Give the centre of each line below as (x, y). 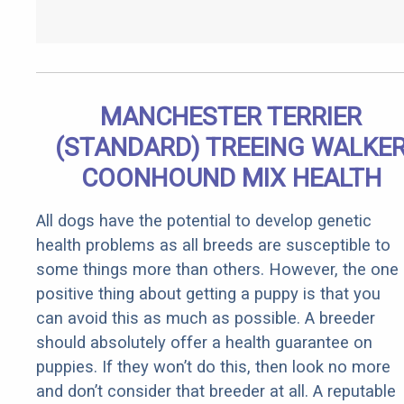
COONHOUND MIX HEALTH (231, 179)
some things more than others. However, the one (217, 270)
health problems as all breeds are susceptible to (213, 245)
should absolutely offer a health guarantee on (204, 343)
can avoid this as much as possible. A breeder (206, 318)
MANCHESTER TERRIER (231, 117)
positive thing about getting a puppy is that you (208, 294)
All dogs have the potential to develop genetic (204, 221)
